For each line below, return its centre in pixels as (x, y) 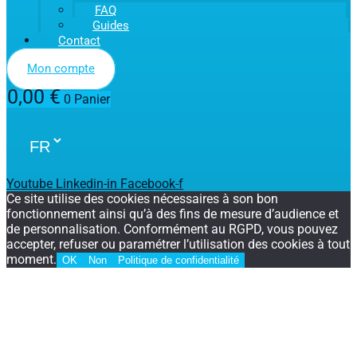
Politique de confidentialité (178, 261)
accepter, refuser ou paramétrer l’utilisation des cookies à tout (178, 245)
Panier (92, 100)
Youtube (29, 184)
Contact (79, 41)
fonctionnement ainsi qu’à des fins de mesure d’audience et (173, 214)
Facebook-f (152, 184)
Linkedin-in (86, 184)
